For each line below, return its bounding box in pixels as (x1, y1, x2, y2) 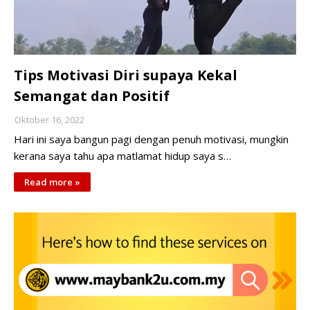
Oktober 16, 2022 (15, 113, 84, 126)
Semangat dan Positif (14, 86, 170, 105)
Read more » (24, 176, 80, 188)
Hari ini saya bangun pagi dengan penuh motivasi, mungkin (14, 132, 289, 146)
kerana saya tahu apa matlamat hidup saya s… (14, 149, 231, 163)
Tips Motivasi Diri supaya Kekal (14, 66, 237, 84)
